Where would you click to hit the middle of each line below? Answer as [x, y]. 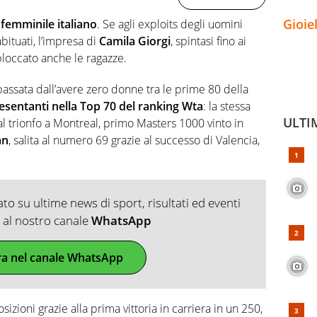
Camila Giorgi [135, 41]
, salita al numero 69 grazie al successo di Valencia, [134, 140]
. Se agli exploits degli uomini [170, 24]
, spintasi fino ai [208, 41]
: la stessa [227, 106]
